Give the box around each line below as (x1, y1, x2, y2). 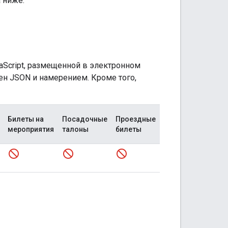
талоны (62, 125, 89, 133)
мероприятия (8, 125, 54, 133)
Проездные (116, 115, 156, 123)
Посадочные (62, 115, 107, 123)
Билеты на (8, 115, 44, 123)
